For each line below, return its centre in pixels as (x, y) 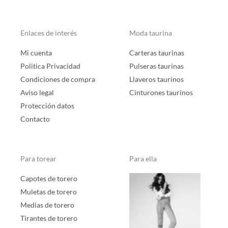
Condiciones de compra (58, 79)
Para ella (143, 159)
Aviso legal (37, 93)
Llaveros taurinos (156, 79)
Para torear (38, 159)
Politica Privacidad (50, 66)
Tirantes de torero (49, 218)
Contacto (35, 119)
